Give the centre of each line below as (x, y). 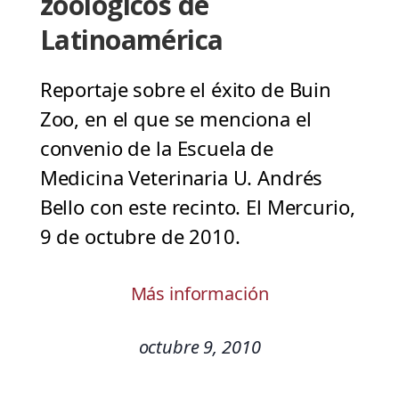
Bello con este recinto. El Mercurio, (197, 207)
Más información (199, 294)
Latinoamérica (131, 40)
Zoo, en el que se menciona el (178, 119)
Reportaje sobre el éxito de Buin (185, 90)
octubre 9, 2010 (199, 347)
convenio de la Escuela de (157, 148)
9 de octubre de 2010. (145, 236)
